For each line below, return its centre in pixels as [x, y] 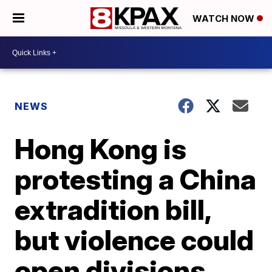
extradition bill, [113, 209]
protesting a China [136, 179]
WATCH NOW [225, 19]
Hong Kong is [101, 149]
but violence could [134, 240]
